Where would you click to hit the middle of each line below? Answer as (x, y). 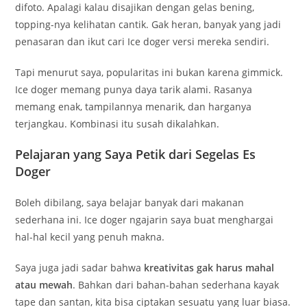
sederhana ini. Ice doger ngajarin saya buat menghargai (145, 220)
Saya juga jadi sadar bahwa (80, 268)
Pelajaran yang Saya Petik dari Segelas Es (136, 155)
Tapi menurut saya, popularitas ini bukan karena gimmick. (149, 73)
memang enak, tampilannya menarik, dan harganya (134, 107)
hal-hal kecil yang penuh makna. (90, 237)
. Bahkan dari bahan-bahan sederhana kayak (176, 285)
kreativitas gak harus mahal (209, 268)
